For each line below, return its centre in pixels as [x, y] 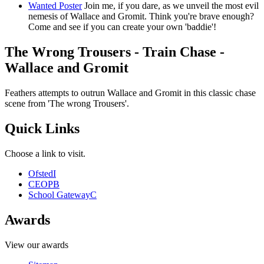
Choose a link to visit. [45, 154]
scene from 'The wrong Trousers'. [67, 104]
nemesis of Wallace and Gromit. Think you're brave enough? [141, 16]
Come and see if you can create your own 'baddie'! [122, 27]
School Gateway [59, 195]
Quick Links [42, 129]
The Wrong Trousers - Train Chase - [115, 52]
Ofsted [41, 174]
